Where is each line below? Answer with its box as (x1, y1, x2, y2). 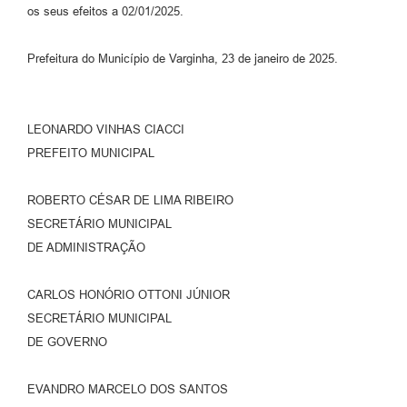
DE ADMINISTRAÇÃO (27, 241, 145, 255)
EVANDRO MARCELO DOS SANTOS (27, 382, 228, 397)
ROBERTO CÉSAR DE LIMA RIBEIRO (27, 194, 233, 208)
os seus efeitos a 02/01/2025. (27, 5, 184, 19)
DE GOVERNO (27, 335, 107, 350)
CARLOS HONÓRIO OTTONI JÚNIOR (27, 288, 230, 303)
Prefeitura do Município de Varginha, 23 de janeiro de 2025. (27, 52, 338, 66)
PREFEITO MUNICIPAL (27, 146, 154, 161)
